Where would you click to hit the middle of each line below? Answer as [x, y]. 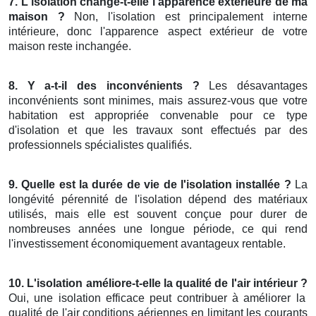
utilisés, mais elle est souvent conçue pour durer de [158, 214]
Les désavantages [254, 86]
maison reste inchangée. [70, 47]
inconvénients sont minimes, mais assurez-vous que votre [158, 101]
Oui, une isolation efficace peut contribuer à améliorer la [157, 298]
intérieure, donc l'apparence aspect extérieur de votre [158, 32]
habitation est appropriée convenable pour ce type [158, 116]
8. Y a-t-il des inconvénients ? [104, 86]
